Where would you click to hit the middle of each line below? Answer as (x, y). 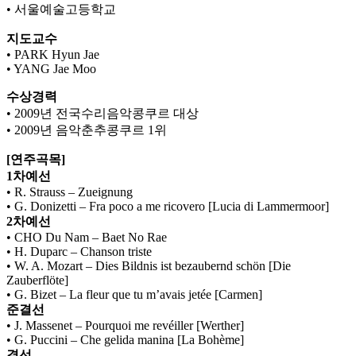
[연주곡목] (36, 160)
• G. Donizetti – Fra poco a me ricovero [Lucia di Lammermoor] (168, 207)
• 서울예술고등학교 (61, 10)
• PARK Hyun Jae (53, 55)
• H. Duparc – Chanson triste (79, 252)
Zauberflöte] (37, 281)
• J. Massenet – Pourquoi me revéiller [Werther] (125, 326)
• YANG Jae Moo (51, 69)
